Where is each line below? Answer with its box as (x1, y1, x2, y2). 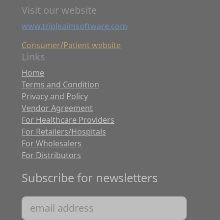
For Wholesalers (22, 138, 82, 149)
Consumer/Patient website (22, 40, 121, 51)
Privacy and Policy (22, 91, 88, 102)
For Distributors (22, 150, 81, 161)
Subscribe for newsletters (22, 170, 158, 186)
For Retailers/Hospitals (22, 126, 106, 137)
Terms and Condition (22, 79, 99, 90)
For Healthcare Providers (22, 114, 114, 126)
